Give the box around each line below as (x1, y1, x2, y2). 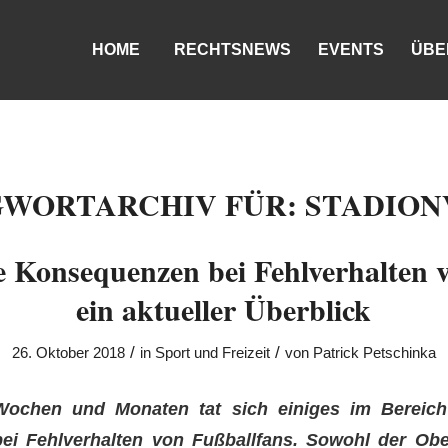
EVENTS (318, 41, 385, 58)
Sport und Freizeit (154, 345, 270, 361)
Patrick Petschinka (312, 345, 436, 361)
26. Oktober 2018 (11, 345, 125, 361)
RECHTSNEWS (174, 41, 292, 58)
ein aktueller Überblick (76, 287, 372, 331)
